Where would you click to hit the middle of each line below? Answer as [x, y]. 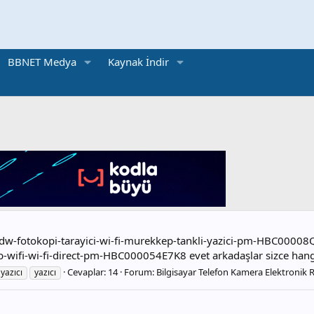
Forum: [140, 272]
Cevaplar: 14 [93, 272]
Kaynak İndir [138, 62]
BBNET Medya [42, 62]
